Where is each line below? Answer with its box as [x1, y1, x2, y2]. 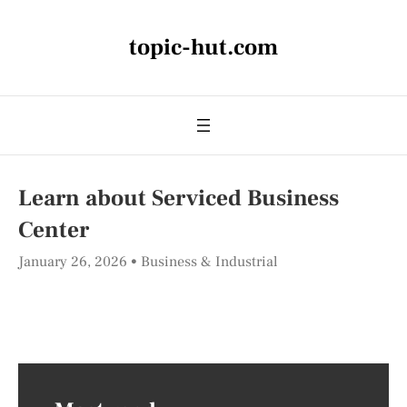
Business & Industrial [141, 253, 278, 271]
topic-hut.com [129, 33, 278, 62]
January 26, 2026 [18, 253, 131, 271]
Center [18, 215, 89, 244]
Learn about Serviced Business [18, 184, 339, 213]
